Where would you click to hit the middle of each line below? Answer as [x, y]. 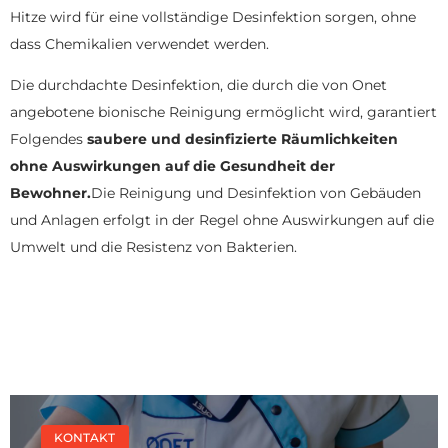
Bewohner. [50, 193]
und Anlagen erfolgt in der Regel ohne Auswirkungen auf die [222, 220]
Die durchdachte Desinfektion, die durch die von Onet [198, 85]
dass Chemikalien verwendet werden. [139, 43]
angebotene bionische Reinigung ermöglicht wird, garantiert [223, 112]
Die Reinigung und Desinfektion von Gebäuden [256, 193]
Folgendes [48, 139]
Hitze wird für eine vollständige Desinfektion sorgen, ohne [213, 16]
